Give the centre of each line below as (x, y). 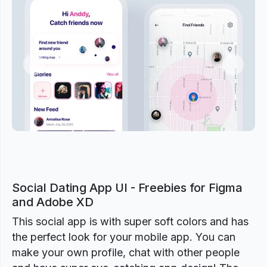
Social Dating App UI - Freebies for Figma (127, 188)
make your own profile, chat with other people (126, 252)
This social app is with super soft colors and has (130, 221)
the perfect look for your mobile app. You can (124, 237)
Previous (51, 70)
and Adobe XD (53, 202)
